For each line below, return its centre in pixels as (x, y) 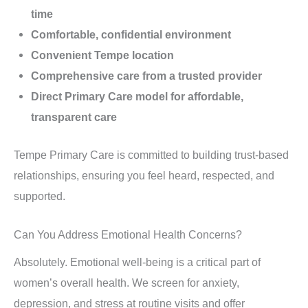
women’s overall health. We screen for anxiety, (126, 283)
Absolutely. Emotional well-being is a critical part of (137, 262)
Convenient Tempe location (102, 55)
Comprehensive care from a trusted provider (146, 76)
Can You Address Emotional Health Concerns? (128, 235)
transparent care (74, 117)
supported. (40, 196)
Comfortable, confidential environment (131, 35)
